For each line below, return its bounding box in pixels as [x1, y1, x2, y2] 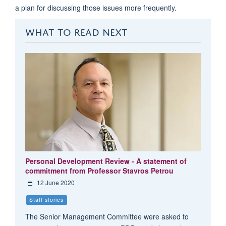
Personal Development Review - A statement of [25, 156, 187, 166]
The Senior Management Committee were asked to [25, 211, 189, 222]
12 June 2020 [36, 178, 75, 187]
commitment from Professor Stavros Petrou [25, 165, 174, 176]
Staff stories [29, 196, 64, 204]
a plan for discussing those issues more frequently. [15, 2, 177, 13]
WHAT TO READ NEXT [25, 23, 128, 38]
